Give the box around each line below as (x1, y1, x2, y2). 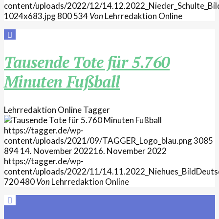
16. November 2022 (93, 145, 167, 156)
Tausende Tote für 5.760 (4, 52, 170, 73)
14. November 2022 (20, 145, 93, 156)
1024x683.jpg (4, 10, 56, 21)
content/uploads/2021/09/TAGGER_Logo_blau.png (4, 135, 192, 146)
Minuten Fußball (4, 71, 120, 92)
